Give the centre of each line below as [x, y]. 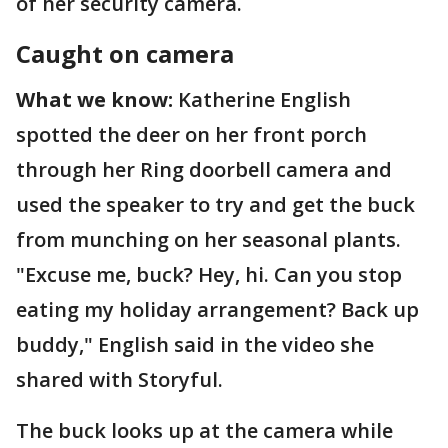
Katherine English [262, 99]
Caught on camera [125, 53]
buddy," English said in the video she [195, 344]
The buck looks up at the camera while [204, 430]
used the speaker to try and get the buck [215, 204]
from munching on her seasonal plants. [208, 239]
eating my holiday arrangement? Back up [217, 309]
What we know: [94, 99]
